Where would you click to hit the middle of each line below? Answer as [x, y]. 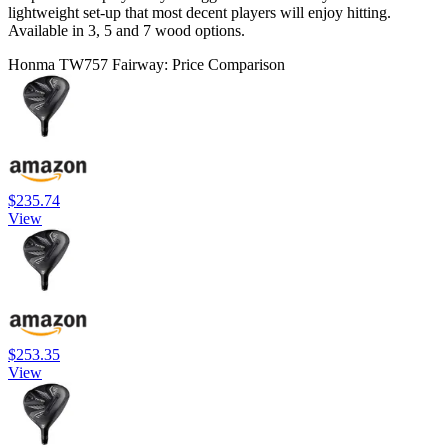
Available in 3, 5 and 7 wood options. [126, 30]
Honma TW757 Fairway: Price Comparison [146, 64]
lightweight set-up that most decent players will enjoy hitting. [199, 12]
